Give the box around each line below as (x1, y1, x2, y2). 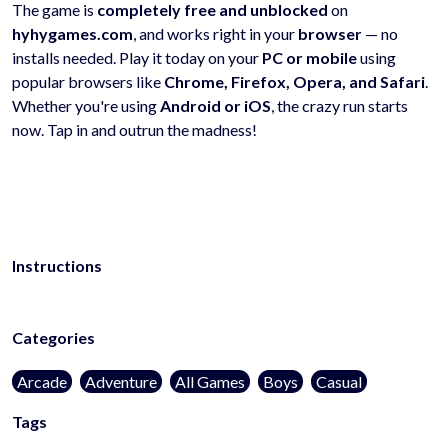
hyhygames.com (12, 23, 133, 43)
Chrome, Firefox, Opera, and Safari (164, 71, 425, 91)
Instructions (12, 255, 102, 275)
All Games (175, 371, 245, 391)
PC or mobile (262, 47, 357, 67)
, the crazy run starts (271, 95, 408, 115)
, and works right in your (133, 23, 298, 43)
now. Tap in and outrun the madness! (12, 119, 257, 139)
